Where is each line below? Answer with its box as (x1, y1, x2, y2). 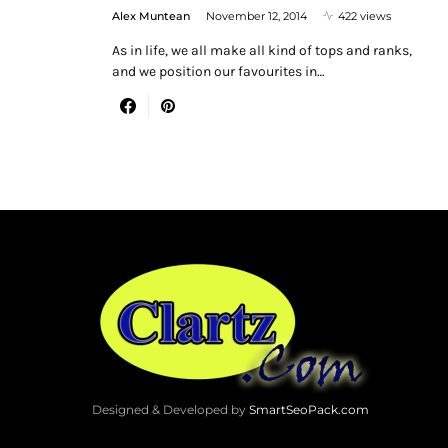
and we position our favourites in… (112, 62, 325, 80)
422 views (338, 8, 391, 23)
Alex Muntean (112, 8, 190, 23)
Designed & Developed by (92, 401, 249, 417)
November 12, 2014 (206, 8, 307, 23)
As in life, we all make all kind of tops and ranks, (112, 41, 412, 59)
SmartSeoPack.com (249, 401, 369, 417)
